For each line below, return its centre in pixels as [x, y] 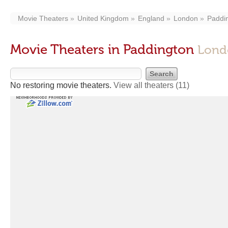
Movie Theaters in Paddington [104, 50]
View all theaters [145, 85]
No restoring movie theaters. [62, 85]
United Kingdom [103, 18]
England [151, 18]
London [186, 18]
